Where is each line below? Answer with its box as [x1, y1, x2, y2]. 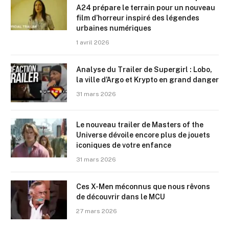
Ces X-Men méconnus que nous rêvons [76, 182, 210, 191]
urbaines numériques [76, 24, 151, 33]
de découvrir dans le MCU [76, 193, 165, 201]
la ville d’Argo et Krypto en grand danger [76, 76, 219, 84]
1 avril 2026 [76, 39, 109, 47]
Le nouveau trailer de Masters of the [76, 121, 203, 129]
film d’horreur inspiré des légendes [76, 14, 199, 22]
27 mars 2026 [76, 208, 117, 215]
